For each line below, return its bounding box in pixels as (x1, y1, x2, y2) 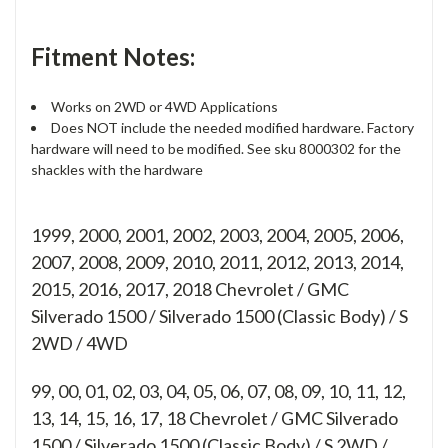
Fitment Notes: (31, 42, 195, 72)
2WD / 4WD (31, 332, 128, 355)
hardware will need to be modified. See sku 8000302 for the (31, 140, 401, 158)
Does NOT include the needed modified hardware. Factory (51, 119, 414, 137)
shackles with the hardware (31, 161, 203, 179)
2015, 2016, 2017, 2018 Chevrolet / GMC (31, 278, 349, 301)
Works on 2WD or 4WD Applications (51, 98, 278, 116)
